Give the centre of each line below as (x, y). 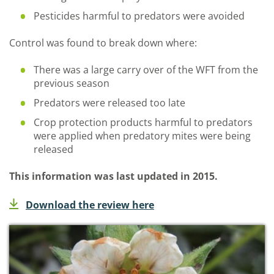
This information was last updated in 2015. (113, 176)
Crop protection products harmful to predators (143, 122)
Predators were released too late (109, 103)
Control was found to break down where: (103, 43)
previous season (72, 83)
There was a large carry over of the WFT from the (146, 70)
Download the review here (90, 205)
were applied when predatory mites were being (142, 136)
